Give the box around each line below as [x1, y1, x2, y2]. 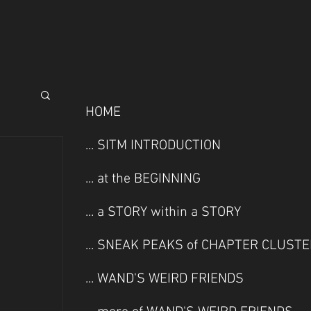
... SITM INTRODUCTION [85, 137, 221, 154]
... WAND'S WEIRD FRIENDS [85, 271, 244, 287]
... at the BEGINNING [85, 171, 201, 187]
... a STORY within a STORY [85, 204, 241, 221]
